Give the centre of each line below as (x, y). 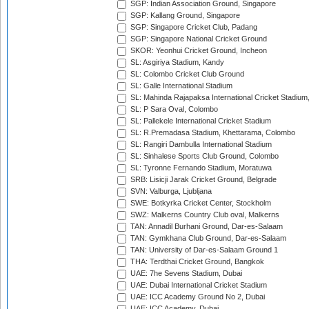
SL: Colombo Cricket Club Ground (186, 74)
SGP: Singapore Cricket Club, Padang (193, 27)
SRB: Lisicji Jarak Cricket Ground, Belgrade (202, 180)
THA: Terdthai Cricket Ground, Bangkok (196, 262)
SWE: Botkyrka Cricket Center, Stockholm (200, 203)
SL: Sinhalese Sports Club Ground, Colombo (203, 156)
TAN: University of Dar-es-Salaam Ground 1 (203, 250)
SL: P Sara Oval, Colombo (173, 109)
